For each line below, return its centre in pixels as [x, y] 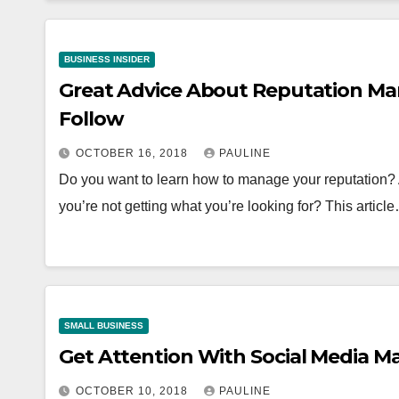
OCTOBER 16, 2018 [134, 153]
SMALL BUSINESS [104, 326]
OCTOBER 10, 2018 [134, 391]
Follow [91, 119]
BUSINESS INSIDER [107, 59]
